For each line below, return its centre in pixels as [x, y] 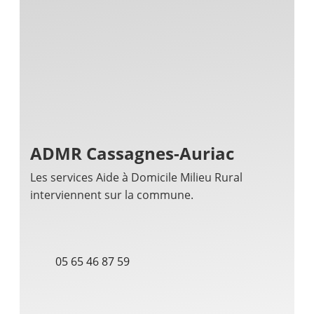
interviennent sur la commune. [112, 194]
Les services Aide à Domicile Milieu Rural [136, 177]
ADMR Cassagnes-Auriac [132, 153]
